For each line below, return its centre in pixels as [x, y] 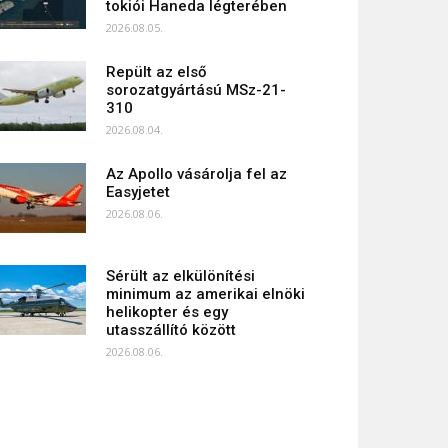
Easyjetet [138, 192]
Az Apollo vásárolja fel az [196, 174]
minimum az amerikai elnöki [205, 294]
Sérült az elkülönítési [180, 276]
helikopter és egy [167, 312]
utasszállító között [171, 330]
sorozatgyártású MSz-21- [196, 90]
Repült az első [156, 72]
